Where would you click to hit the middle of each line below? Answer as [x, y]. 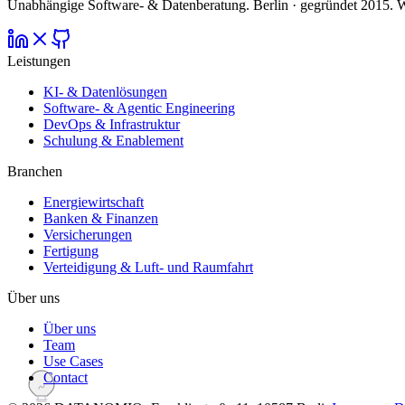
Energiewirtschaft [94, 202]
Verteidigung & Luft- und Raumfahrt [148, 268]
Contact [66, 378]
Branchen [35, 172]
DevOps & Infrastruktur [112, 125]
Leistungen [39, 61]
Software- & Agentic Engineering [139, 108]
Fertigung [71, 251]
